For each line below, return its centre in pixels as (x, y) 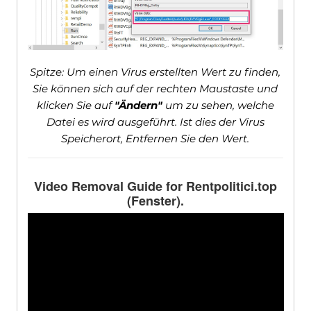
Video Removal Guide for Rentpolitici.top (155, 186)
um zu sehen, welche (218, 106)
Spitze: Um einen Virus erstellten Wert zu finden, (155, 72)
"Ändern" (138, 106)
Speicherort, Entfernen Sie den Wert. (155, 139)
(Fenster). (155, 201)
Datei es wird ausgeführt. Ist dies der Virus (155, 122)
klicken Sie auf (75, 106)
